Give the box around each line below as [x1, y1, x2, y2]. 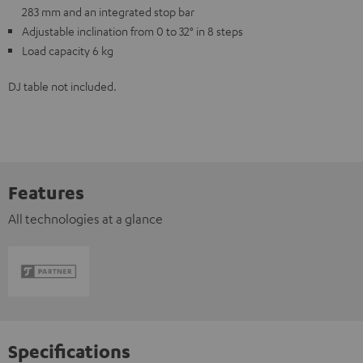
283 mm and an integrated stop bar [22, 4, 194, 19]
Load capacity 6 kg [22, 43, 113, 58]
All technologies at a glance [8, 211, 163, 227]
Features [8, 181, 84, 203]
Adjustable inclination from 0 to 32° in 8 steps [22, 23, 243, 38]
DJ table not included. [8, 79, 117, 93]
